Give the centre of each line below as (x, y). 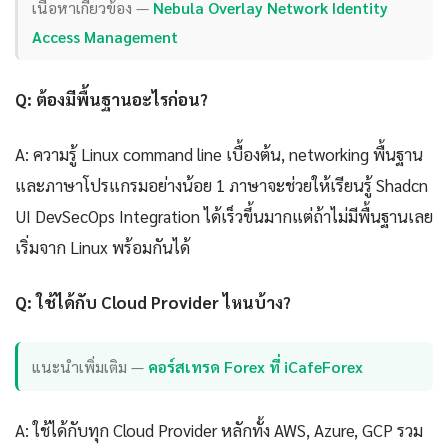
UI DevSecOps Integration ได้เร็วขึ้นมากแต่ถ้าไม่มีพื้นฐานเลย (224, 216)
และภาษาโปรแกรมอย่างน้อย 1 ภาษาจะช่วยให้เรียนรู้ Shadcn (221, 185)
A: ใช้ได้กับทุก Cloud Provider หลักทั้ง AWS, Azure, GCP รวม (219, 429)
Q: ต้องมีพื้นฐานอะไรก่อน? (111, 99)
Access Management (105, 36)
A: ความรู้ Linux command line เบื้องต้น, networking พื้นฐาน (219, 154)
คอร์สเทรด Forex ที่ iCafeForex (256, 366)
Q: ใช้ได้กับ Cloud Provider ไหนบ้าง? (153, 302)
